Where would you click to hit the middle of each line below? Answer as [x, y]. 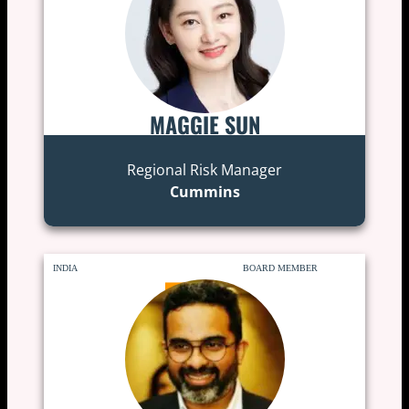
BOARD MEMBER [281, 267]
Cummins [204, 191]
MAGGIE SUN [204, 124]
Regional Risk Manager [204, 169]
